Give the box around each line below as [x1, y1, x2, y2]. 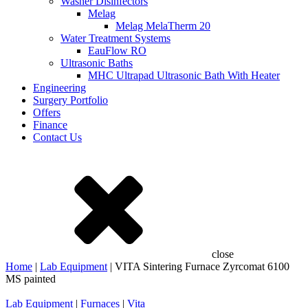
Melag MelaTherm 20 [115, 20, 210, 32]
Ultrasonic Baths [60, 57, 133, 69]
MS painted [5, 273, 56, 285]
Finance [33, 119, 67, 131]
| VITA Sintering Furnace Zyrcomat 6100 [107, 261, 289, 272]
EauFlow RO [88, 45, 146, 56]
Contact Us [33, 131, 82, 143]
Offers [33, 107, 60, 118]
